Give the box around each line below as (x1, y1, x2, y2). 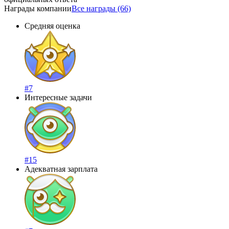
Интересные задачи (25, 93, 92, 102)
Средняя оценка (25, 21, 80, 30)
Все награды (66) (72, 4, 131, 13)
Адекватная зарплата (25, 164, 98, 173)
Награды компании (4, 4, 72, 13)
